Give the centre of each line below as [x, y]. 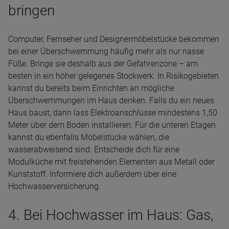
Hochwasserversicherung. [54, 186]
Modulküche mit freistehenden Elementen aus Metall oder [111, 162]
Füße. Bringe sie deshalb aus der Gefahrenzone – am [103, 64]
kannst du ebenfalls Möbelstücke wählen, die [89, 137]
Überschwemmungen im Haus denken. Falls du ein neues [111, 100]
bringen [31, 10]
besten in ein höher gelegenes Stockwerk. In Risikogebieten [113, 76]
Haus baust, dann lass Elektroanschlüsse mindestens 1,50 [113, 113]
